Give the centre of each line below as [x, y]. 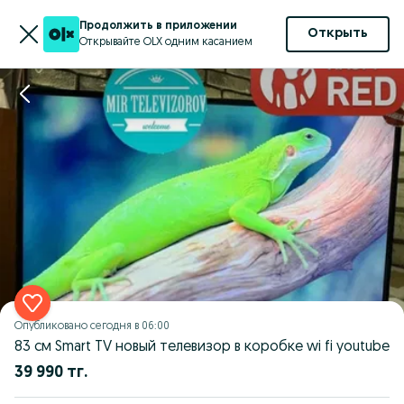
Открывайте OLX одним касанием [166, 42]
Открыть [338, 34]
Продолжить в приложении [158, 26]
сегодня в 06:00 [130, 326]
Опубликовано [52, 326]
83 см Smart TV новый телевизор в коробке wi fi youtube [202, 347]
